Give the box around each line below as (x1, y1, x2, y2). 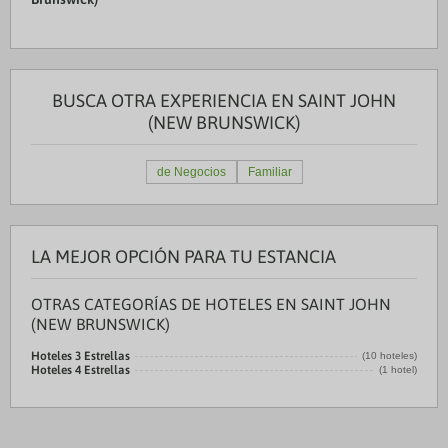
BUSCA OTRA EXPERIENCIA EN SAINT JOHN (52, 90, 396, 111)
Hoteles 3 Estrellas (31, 349, 130, 363)
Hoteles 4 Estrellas (31, 363, 130, 377)
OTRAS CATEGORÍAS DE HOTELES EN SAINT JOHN (31, 295, 391, 313)
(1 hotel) (379, 364, 417, 375)
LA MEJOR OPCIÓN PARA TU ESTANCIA (31, 246, 336, 267)
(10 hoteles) (362, 350, 417, 361)
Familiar (247, 165, 292, 179)
